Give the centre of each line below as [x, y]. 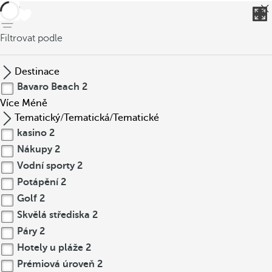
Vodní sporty [46, 166]
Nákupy [35, 149]
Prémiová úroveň [56, 264]
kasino [32, 133]
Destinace [37, 72]
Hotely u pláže [50, 248]
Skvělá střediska [53, 215]
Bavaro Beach [48, 87]
